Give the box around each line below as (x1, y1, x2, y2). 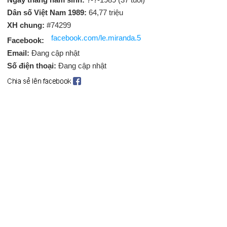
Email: (7, 49, 31, 57)
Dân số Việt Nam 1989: (7, 8, 89, 17)
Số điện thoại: (7, 61, 58, 70)
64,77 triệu (89, 8, 123, 17)
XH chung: (7, 21, 45, 29)
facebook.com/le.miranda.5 (51, 33, 141, 42)
